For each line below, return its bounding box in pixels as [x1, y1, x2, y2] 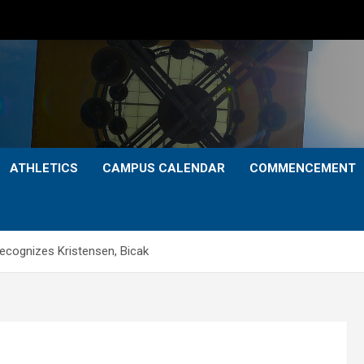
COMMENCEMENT [249, 161, 356, 175]
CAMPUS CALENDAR [102, 161, 225, 175]
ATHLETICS [10, 161, 78, 175]
